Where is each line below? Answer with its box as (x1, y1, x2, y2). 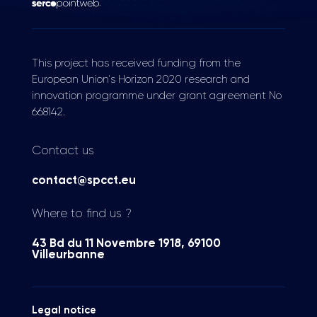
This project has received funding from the (31, 57, 241, 69)
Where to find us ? (31, 208, 132, 221)
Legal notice (31, 305, 96, 316)
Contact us (31, 145, 94, 158)
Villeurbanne (31, 248, 105, 261)
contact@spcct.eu (31, 174, 136, 187)
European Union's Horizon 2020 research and (31, 74, 250, 85)
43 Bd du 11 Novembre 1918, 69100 (31, 237, 221, 250)
